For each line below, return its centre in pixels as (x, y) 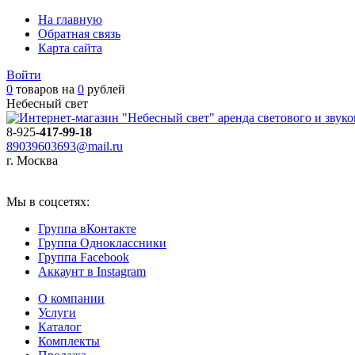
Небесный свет (47, 103)
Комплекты (69, 341)
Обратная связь (79, 34)
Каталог (60, 327)
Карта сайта (70, 48)
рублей (105, 89)
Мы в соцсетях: (48, 202)
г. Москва (32, 160)
